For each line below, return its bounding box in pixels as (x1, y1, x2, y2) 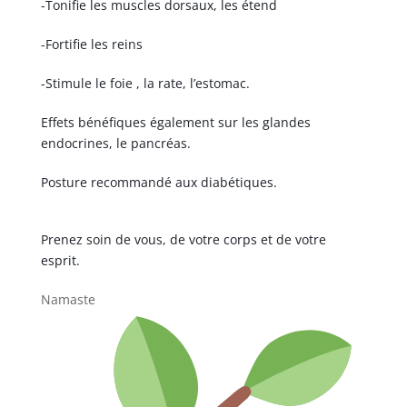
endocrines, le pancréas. (40, 134, 191, 152)
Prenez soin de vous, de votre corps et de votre (40, 231, 326, 248)
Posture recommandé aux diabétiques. (40, 174, 277, 191)
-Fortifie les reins (40, 35, 143, 53)
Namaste (40, 291, 99, 308)
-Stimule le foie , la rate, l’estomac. (40, 74, 250, 92)
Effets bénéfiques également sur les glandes (40, 114, 311, 131)
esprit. (40, 252, 80, 269)
